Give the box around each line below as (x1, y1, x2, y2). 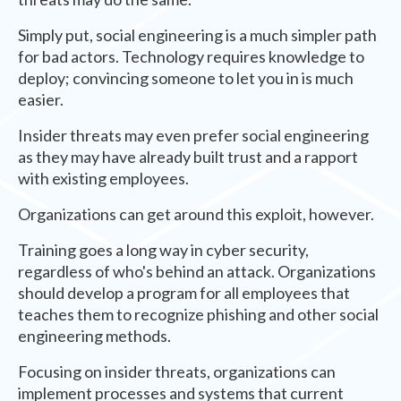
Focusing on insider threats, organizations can (18, 361, 336, 381)
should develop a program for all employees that (18, 282, 350, 303)
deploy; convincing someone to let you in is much (18, 67, 354, 88)
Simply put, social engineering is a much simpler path (18, 24, 377, 45)
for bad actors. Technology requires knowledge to (18, 46, 364, 66)
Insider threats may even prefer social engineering (18, 124, 369, 145)
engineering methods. (18, 325, 171, 346)
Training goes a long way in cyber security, (18, 239, 309, 260)
